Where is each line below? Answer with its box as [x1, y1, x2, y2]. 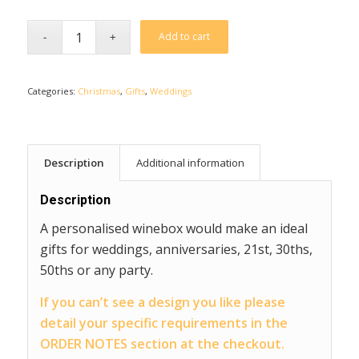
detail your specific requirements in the [39, 313, 288, 332]
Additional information [135, 155, 244, 171]
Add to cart [159, 30, 211, 44]
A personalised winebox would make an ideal [39, 219, 308, 237]
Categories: [26, 85, 78, 98]
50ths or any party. [39, 260, 153, 279]
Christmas [77, 85, 120, 98]
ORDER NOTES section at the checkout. [39, 334, 284, 353]
